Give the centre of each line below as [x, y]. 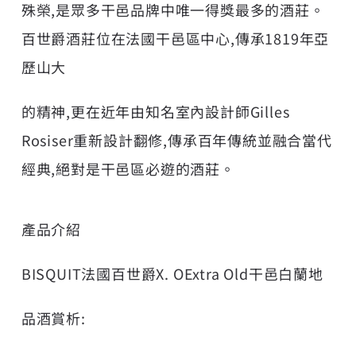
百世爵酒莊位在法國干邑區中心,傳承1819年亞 [175, 38]
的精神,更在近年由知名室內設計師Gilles [155, 111]
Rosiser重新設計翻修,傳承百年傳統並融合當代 [176, 139]
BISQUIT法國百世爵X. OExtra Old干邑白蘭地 [172, 273]
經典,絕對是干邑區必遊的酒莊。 [128, 168]
